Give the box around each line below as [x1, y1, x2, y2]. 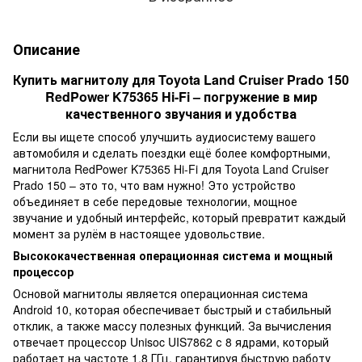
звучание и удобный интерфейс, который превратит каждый [13, 208, 346, 225]
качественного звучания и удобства [65, 103, 297, 123]
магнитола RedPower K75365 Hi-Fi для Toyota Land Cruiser [13, 160, 329, 177]
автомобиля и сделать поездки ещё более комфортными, [13, 144, 330, 161]
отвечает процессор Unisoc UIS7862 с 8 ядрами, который [13, 333, 329, 350]
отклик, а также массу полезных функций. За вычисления [13, 317, 331, 334]
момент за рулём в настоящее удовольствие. [13, 225, 265, 242]
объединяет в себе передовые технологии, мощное [13, 192, 297, 209]
